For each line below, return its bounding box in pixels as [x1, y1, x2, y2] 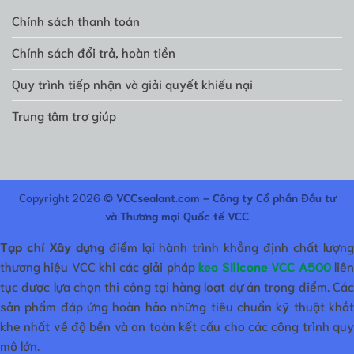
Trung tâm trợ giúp [12, 106, 116, 123]
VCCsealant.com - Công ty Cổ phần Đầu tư [115, 190, 336, 205]
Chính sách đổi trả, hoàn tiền [12, 43, 175, 60]
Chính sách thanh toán [12, 11, 140, 28]
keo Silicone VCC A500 [198, 258, 331, 275]
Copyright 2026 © [18, 190, 116, 205]
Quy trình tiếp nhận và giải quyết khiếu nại [12, 74, 253, 92]
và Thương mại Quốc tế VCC [105, 208, 249, 224]
